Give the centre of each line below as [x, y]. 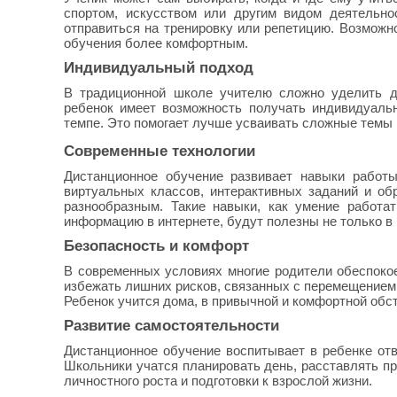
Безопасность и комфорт [156, 245]
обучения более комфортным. [156, 43]
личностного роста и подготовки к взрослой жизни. [218, 381]
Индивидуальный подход [159, 67]
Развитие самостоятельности [171, 325]
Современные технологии [160, 151]
